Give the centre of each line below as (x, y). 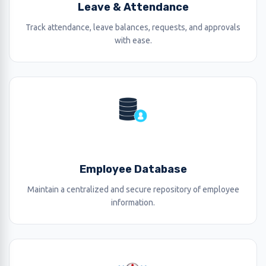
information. (133, 202)
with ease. (133, 40)
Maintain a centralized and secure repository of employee (133, 189)
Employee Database (133, 169)
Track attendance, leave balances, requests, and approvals (133, 27)
